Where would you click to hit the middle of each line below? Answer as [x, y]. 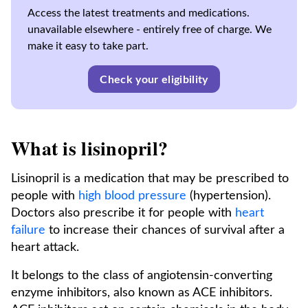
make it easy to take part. [88, 46]
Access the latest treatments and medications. [139, 13]
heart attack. [45, 247]
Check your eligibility [154, 80]
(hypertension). [229, 196]
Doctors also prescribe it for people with [123, 213]
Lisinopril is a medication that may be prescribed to [150, 179]
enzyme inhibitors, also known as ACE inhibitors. [142, 293]
